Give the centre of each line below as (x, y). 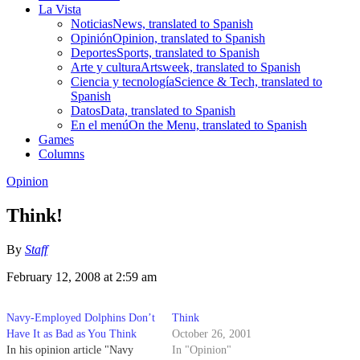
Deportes (94, 52)
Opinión (92, 38)
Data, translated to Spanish (168, 110)
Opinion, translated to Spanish (189, 38)
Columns (61, 153)
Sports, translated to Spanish (188, 52)
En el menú (100, 125)
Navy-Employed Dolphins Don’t (81, 317)
